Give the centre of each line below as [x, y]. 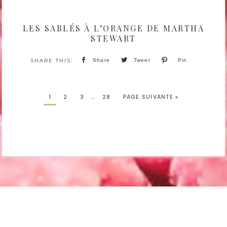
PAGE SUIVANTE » [151, 97]
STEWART [113, 39]
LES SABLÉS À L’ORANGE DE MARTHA [113, 28]
